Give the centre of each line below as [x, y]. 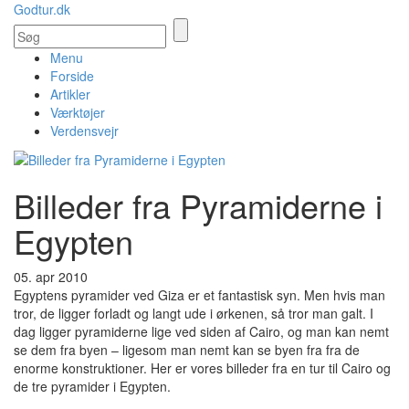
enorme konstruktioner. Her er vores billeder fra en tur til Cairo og [202, 368]
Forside [72, 76]
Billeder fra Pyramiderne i [198, 205]
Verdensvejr [84, 131]
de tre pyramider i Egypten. [92, 387]
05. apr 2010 [51, 277]
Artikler [70, 94]
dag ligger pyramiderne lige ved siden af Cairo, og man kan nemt [201, 332]
